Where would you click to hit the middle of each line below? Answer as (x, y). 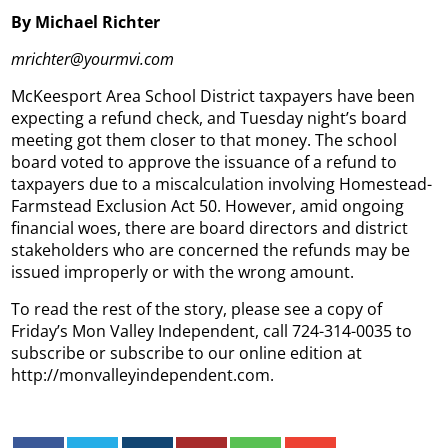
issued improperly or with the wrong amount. (183, 271)
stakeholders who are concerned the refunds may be (211, 249)
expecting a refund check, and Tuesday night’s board (209, 117)
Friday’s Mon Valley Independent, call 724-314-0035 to (212, 330)
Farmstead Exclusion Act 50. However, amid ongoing (208, 205)
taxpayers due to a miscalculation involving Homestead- (222, 183)
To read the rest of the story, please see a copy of (197, 308)
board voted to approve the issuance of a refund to (204, 161)
